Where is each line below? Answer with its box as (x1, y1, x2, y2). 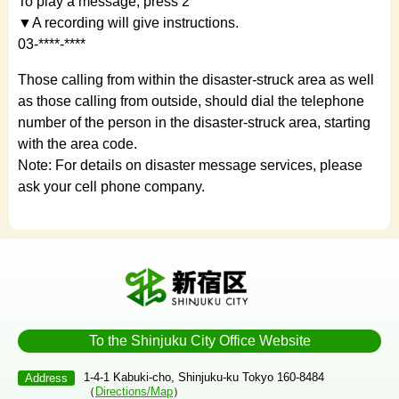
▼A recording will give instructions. (18, 15, 239, 30)
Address (25, 371, 68, 386)
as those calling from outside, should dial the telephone (18, 94, 364, 109)
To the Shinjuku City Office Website (88, 333, 311, 349)
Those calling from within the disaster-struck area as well (18, 72, 374, 87)
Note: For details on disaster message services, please (18, 158, 362, 173)
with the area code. (18, 136, 137, 151)
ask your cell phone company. (18, 179, 205, 194)
